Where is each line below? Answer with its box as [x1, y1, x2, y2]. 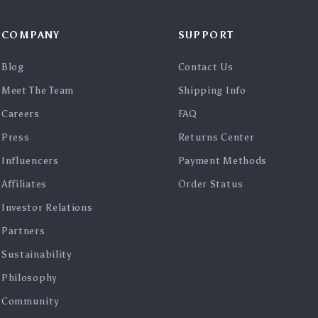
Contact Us [177, 61, 234, 73]
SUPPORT [177, 29, 234, 41]
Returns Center [177, 131, 255, 143]
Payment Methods [177, 155, 268, 167]
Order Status [177, 178, 243, 190]
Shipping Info [177, 84, 246, 97]
